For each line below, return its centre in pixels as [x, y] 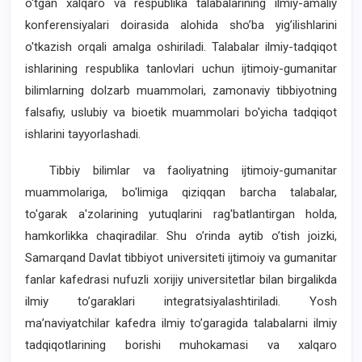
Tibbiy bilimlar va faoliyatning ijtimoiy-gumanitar [181, 170]
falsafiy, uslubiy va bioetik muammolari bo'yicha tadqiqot [181, 112]
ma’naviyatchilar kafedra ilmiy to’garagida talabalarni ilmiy [181, 323]
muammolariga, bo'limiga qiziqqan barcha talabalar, [181, 192]
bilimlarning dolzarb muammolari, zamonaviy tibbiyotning [181, 90]
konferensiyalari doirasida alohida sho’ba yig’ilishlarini [181, 25]
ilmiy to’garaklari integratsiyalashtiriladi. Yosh [181, 301]
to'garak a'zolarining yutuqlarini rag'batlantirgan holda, [181, 214]
